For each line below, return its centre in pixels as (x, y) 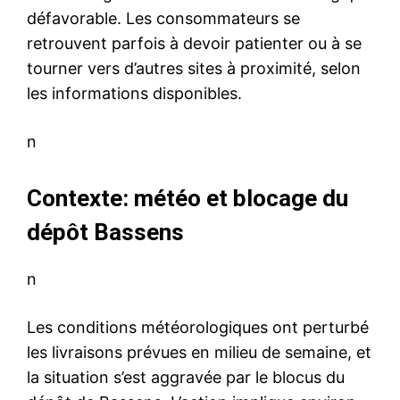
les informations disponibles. (134, 94)
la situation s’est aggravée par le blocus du (186, 378)
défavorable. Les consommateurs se (163, 19)
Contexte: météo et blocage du (187, 199)
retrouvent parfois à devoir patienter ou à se (194, 44)
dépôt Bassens (105, 233)
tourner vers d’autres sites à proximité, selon (194, 69)
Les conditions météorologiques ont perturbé (198, 328)
